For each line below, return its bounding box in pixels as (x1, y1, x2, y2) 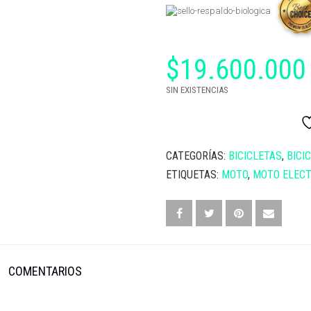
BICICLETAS (228, 149, 282, 162)
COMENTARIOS (8, 263, 82, 278)
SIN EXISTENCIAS (166, 84, 228, 95)
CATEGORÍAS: (166, 149, 228, 162)
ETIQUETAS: (166, 167, 221, 181)
